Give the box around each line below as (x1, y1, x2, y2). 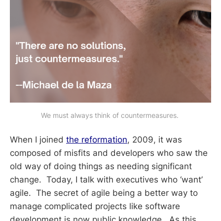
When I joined (10, 135, 66, 145)
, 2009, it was (127, 135, 182, 145)
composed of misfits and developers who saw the (10, 148, 208, 158)
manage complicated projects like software (10, 201, 180, 212)
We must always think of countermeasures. (40, 111, 181, 120)
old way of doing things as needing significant (10, 161, 192, 172)
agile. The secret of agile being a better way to (10, 188, 198, 198)
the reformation (66, 135, 127, 145)
